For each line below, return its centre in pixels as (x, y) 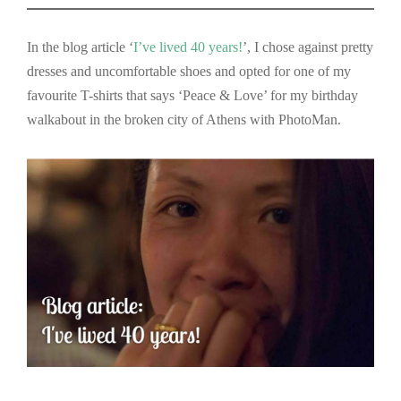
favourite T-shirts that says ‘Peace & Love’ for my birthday (192, 96)
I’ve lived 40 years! (188, 47)
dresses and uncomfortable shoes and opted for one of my (189, 72)
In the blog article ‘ (80, 47)
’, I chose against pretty (308, 47)
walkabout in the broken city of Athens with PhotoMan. (184, 120)
